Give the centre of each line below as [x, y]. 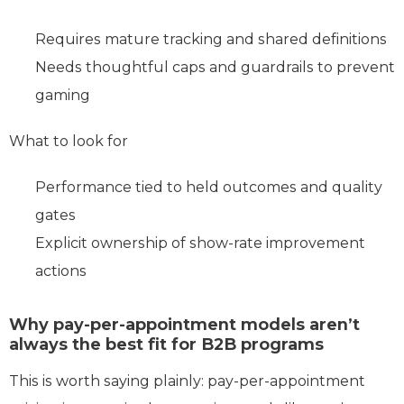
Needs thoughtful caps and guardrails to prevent [215, 67]
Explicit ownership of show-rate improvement [200, 243]
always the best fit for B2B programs [166, 344]
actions [61, 271]
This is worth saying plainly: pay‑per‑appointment [187, 381]
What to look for [69, 141]
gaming [63, 95]
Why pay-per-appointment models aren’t [184, 324]
